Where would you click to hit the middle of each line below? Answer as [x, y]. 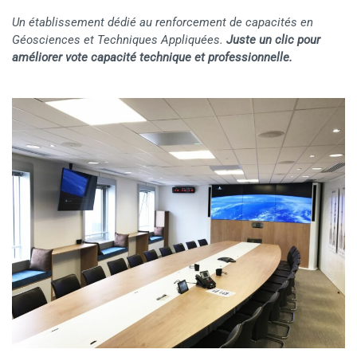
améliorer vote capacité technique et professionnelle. [152, 58]
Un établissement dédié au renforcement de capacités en [163, 23]
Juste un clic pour [273, 40]
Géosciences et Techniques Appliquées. [119, 40]
